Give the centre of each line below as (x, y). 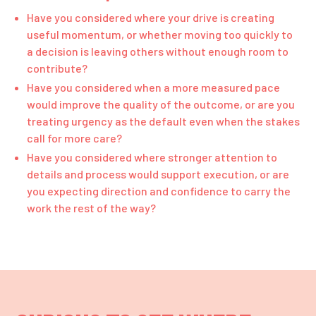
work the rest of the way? (92, 208)
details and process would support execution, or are (158, 174)
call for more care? (75, 138)
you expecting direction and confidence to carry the (159, 191)
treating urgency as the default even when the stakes (164, 121)
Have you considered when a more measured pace (154, 87)
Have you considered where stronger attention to (152, 157)
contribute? (57, 68)
